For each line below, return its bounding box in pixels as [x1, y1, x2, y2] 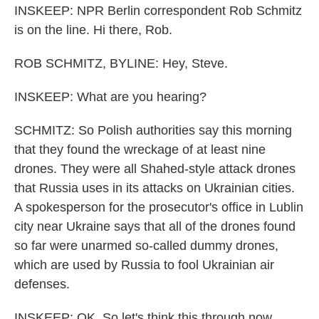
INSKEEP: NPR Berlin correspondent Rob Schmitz [14, 4, 302, 18]
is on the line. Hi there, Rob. [14, 23, 172, 37]
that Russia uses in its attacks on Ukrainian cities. [14, 181, 295, 195]
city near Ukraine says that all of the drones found [14, 219, 296, 234]
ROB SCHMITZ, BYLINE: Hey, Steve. [14, 56, 228, 70]
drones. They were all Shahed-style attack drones [14, 162, 296, 176]
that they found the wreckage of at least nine [14, 142, 266, 157]
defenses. [14, 277, 70, 291]
